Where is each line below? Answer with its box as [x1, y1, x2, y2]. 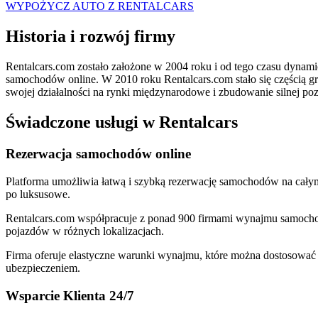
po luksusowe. [6, 187, 70, 200]
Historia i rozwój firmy [6, 27, 175, 46]
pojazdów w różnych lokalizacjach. [6, 224, 164, 237]
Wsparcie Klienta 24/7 [6, 287, 134, 303]
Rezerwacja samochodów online [6, 146, 191, 162]
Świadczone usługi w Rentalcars [6, 113, 238, 132]
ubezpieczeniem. [6, 261, 80, 274]
